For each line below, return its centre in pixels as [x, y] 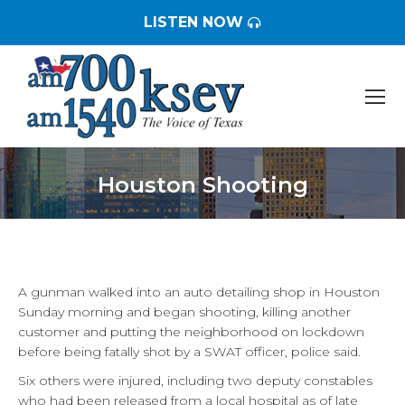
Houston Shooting [202, 185]
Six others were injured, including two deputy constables [195, 381]
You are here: [244, 211]
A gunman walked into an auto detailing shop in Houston [199, 292]
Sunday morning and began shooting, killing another [184, 312]
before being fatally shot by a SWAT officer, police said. [189, 352]
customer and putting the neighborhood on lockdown [191, 332]
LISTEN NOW [193, 22]
